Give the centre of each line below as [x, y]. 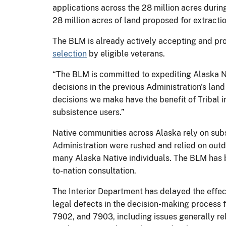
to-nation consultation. [94, 171]
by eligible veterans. [126, 53]
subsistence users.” [89, 112]
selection [70, 53]
